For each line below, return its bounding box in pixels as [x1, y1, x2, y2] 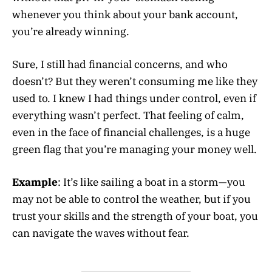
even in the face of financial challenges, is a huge [12, 125, 250, 139]
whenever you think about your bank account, [12, 7, 238, 21]
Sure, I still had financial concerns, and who [12, 57, 228, 71]
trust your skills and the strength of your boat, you [12, 209, 258, 223]
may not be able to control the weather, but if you [12, 192, 251, 206]
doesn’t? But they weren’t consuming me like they [12, 74, 257, 88]
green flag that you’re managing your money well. [12, 142, 257, 156]
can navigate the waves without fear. [12, 226, 189, 240]
